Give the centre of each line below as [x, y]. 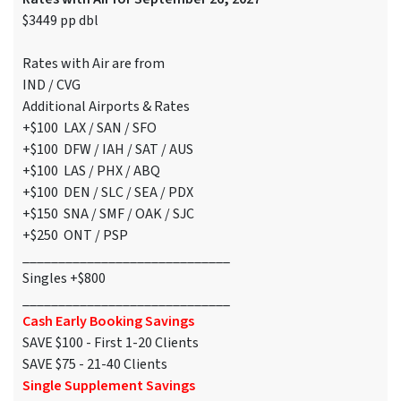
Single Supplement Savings [109, 386]
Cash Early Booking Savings [108, 322]
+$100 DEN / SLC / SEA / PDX [108, 193]
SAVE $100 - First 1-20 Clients [111, 343]
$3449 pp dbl [60, 21]
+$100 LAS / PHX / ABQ [91, 171]
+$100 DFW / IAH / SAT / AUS [108, 150]
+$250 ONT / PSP [75, 236]
